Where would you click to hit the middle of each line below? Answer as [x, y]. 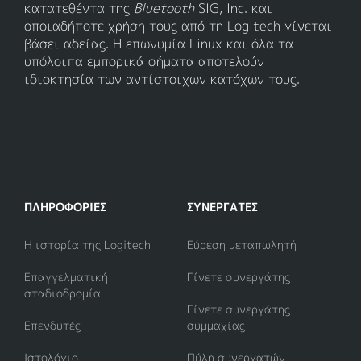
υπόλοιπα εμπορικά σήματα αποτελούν [144, 62]
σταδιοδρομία [62, 293]
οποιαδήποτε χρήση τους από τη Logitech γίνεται [178, 26]
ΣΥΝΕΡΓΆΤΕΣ [222, 207]
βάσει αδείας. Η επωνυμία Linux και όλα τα [159, 44]
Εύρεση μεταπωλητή [242, 245]
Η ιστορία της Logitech [87, 245]
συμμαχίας [216, 326]
